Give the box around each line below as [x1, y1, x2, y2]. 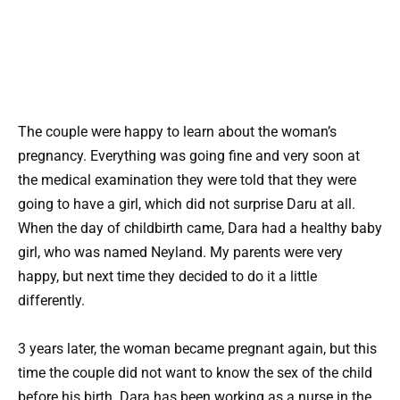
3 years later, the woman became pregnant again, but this [18, 339, 377, 357]
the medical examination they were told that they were [18, 171, 356, 188]
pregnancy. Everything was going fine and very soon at [18, 146, 360, 164]
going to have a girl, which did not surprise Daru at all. [18, 195, 355, 212]
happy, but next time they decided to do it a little [18, 267, 317, 285]
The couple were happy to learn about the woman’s [18, 122, 337, 140]
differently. [18, 291, 85, 309]
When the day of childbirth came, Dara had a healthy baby [18, 219, 382, 237]
